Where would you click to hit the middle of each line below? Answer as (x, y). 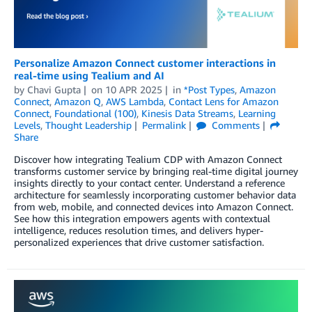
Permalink (164, 125)
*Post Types (209, 89)
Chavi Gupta (54, 89)
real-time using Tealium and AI (89, 75)
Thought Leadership (88, 125)
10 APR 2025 (133, 89)
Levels (27, 125)
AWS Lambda (135, 101)
